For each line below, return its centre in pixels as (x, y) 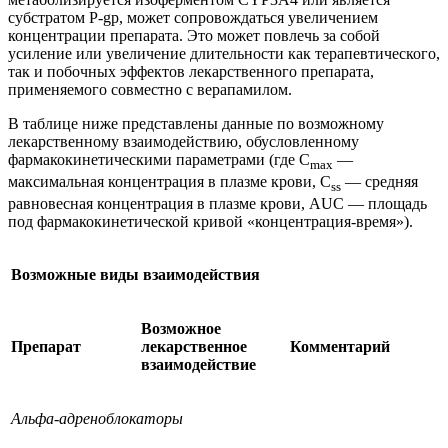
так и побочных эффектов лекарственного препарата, (191, 71)
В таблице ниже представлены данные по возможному (196, 123)
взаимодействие (198, 365)
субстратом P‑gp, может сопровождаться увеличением (193, 17)
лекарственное (194, 347)
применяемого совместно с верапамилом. (150, 89)
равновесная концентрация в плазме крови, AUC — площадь (217, 204)
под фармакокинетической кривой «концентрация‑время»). (210, 222)
